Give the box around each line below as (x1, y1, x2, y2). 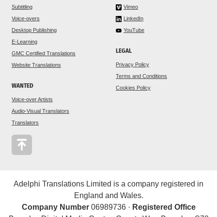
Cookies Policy (116, 84, 151, 91)
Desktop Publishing (12, 27, 57, 33)
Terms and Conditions (116, 73, 167, 79)
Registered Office (132, 202, 196, 211)
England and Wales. (74, 191, 143, 200)
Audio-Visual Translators (12, 108, 69, 114)
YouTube (124, 27, 144, 33)
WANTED (12, 81, 33, 89)
